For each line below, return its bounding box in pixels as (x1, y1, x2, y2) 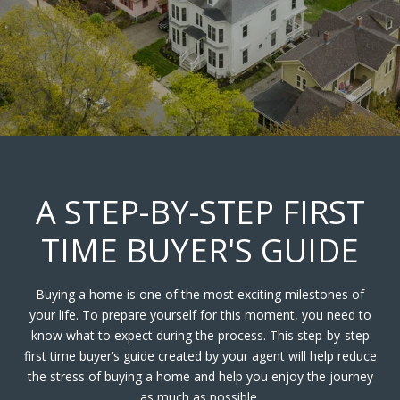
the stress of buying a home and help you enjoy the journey (27, 368, 373, 385)
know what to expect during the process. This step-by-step (30, 327, 370, 344)
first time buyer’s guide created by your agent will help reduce (23, 347, 377, 364)
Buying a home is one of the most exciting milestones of (36, 286, 364, 303)
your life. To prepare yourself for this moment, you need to (29, 306, 371, 323)
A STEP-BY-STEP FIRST (35, 190, 365, 234)
